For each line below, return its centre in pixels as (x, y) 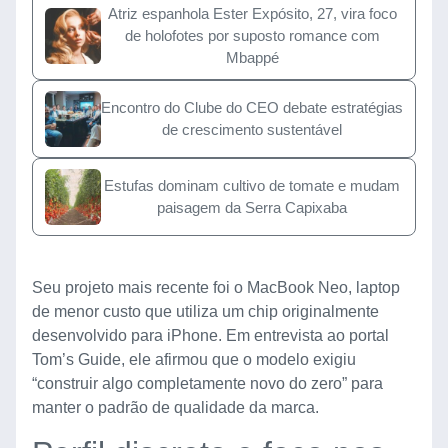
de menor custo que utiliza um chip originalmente (205, 311)
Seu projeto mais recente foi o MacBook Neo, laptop (216, 287)
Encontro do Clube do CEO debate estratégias (252, 107)
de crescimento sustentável (252, 129)
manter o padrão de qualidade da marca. (175, 407)
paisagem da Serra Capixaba (252, 207)
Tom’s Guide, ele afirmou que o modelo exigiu (194, 359)
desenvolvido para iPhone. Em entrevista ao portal (210, 335)
